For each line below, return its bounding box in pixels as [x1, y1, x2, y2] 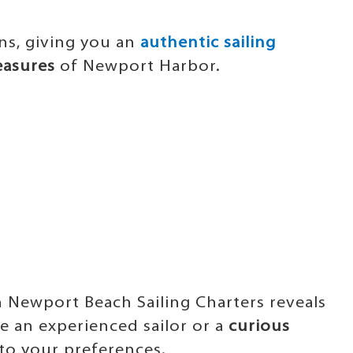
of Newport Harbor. [55, 58, 221, 75]
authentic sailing [140, 35, 276, 51]
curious [229, 318, 290, 335]
